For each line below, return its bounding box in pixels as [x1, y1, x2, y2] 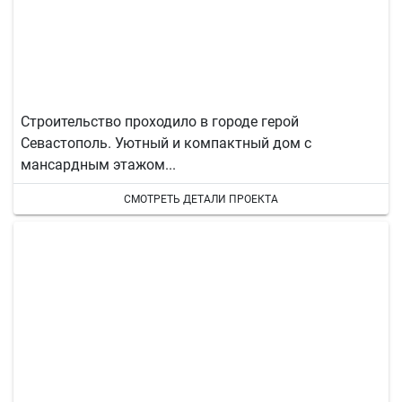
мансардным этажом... [21, 156, 176, 173]
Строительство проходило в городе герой [21, 113, 299, 130]
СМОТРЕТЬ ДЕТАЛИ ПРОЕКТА [124, 193, 278, 205]
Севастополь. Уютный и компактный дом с [21, 135, 311, 152]
